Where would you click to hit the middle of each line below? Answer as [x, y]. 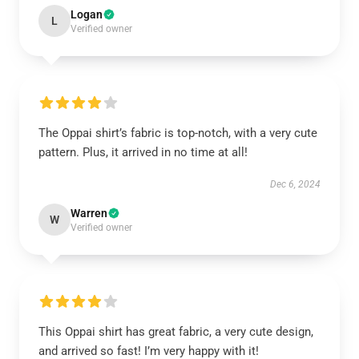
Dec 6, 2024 [295, 184]
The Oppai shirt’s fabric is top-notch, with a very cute [178, 133]
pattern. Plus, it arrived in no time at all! [143, 152]
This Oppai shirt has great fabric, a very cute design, [176, 332]
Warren [89, 213]
